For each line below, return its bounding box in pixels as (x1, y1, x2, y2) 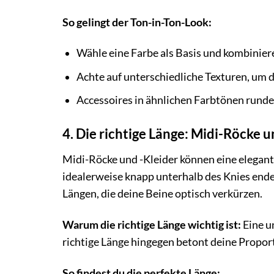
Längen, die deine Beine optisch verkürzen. (62, 187, 262, 201)
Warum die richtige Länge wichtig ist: (62, 218, 241, 232)
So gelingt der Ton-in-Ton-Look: (62, 15, 212, 29)
